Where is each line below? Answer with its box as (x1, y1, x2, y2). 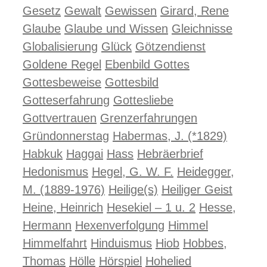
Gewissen (105, 4, 157, 17)
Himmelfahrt (23, 237, 87, 250)
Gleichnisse (172, 22, 232, 35)
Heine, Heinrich (23, 201, 103, 214)
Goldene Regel (23, 58, 101, 71)
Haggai (66, 147, 103, 160)
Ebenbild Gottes (105, 58, 190, 71)
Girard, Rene (160, 4, 229, 17)
